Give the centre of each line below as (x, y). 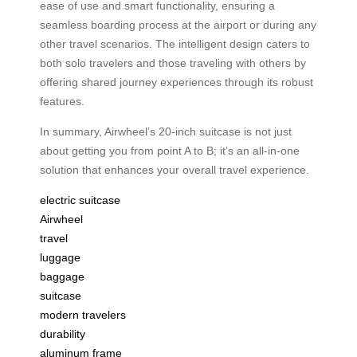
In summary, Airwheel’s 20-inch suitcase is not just (166, 132)
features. (62, 102)
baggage (62, 277)
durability (63, 334)
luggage (60, 258)
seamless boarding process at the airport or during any (178, 25)
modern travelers (83, 315)
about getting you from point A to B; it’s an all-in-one (170, 151)
